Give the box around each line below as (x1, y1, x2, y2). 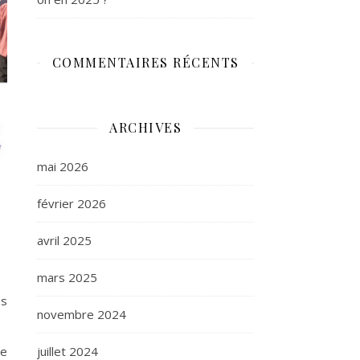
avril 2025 (37, 232, 92, 248)
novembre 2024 (37, 306, 126, 322)
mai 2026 (37, 158, 88, 174)
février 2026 (37, 195, 106, 211)
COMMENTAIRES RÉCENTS (51, 54, 239, 71)
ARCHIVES (109, 119, 182, 136)
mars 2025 (37, 269, 97, 285)
